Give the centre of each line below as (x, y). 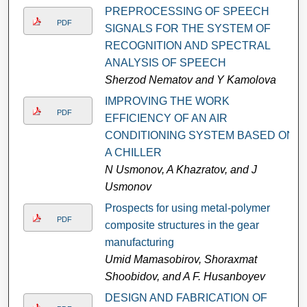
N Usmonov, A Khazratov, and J (181, 169)
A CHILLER (133, 152)
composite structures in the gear (182, 225)
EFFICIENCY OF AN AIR (166, 118)
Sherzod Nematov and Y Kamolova (190, 79)
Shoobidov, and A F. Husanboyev (185, 276)
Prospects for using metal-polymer (187, 208)
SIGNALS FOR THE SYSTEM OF (187, 28)
